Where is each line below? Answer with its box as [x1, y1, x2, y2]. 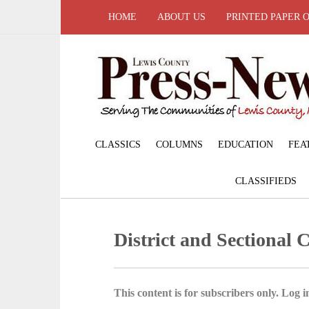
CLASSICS [94, 139, 141, 150]
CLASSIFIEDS [235, 175, 297, 186]
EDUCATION [217, 139, 273, 150]
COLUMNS [155, 139, 203, 150]
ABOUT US [157, 12, 206, 22]
